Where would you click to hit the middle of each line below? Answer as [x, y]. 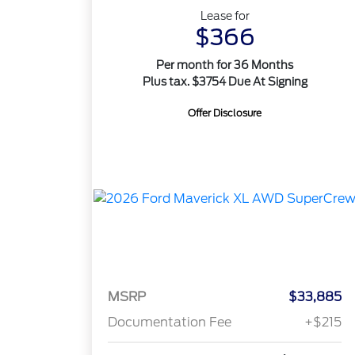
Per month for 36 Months [225, 65]
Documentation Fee [170, 323]
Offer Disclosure [225, 113]
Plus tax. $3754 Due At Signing [225, 82]
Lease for [225, 16]
